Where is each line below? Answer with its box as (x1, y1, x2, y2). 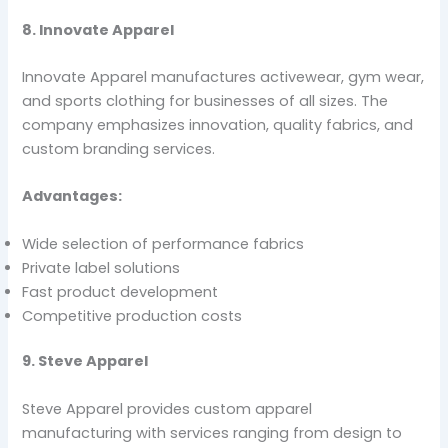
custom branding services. (22, 138, 216, 159)
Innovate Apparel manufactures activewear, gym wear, (22, 66, 425, 87)
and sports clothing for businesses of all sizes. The (22, 90, 389, 111)
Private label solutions (22, 257, 181, 278)
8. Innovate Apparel (22, 19, 175, 40)
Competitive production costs (22, 305, 243, 326)
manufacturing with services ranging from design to (22, 422, 403, 443)
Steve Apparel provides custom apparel (22, 398, 313, 419)
